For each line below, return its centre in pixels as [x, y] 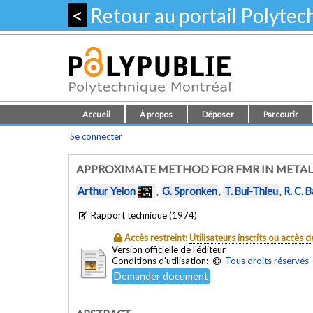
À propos [156, 114]
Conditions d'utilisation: [161, 260]
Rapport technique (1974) [143, 215]
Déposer [218, 114]
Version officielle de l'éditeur [169, 249]
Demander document [161, 276]
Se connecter [96, 136]
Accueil [96, 114]
